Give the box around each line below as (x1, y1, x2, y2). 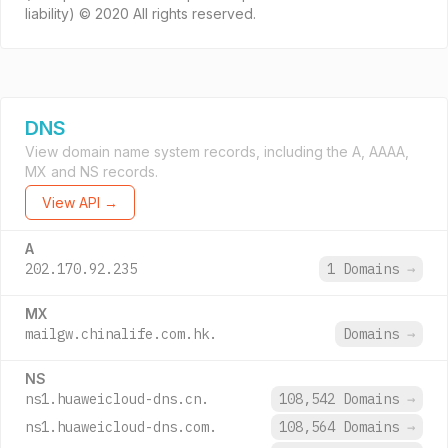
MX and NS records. (25, 163, 158, 180)
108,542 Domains (279, 390, 407, 408)
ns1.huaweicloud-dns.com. (25, 418, 217, 436)
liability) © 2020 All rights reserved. (25, 5, 256, 22)
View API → (42, 194, 118, 211)
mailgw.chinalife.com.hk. (25, 325, 217, 343)
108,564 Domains (279, 418, 407, 436)
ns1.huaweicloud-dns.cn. (25, 390, 209, 408)
